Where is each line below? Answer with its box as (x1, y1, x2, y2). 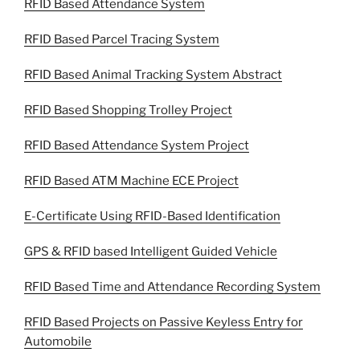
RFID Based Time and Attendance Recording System (24, 280, 321, 295)
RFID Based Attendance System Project (24, 138, 249, 153)
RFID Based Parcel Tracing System (24, 32, 219, 47)
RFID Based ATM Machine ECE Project (24, 174, 239, 189)
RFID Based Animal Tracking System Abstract (24, 67, 282, 83)
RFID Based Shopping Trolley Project (24, 103, 232, 118)
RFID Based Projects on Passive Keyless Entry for (24, 315, 303, 330)
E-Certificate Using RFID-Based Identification (24, 209, 280, 224)
